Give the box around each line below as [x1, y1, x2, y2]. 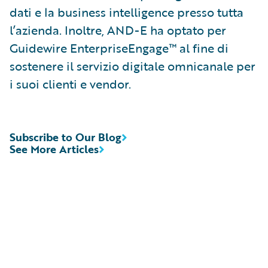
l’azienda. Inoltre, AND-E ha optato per [10, 20, 226, 39]
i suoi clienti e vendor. [10, 74, 131, 93]
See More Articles [10, 141, 99, 157]
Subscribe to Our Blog [10, 129, 121, 145]
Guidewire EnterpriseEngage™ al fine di [10, 38, 229, 57]
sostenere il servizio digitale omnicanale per [10, 56, 255, 75]
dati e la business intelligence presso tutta [10, 2, 243, 21]
